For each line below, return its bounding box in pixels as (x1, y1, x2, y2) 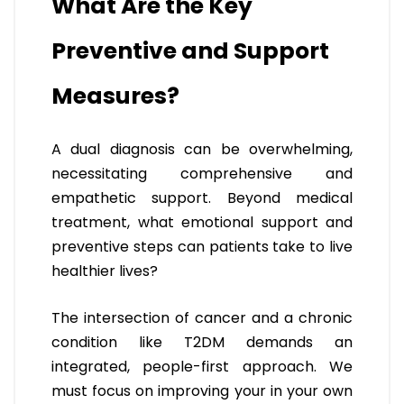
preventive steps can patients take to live (51, 236, 353, 258)
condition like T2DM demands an (51, 332, 353, 353)
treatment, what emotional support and (51, 212, 353, 234)
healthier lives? (51, 261, 158, 282)
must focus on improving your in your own (51, 381, 353, 402)
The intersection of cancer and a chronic (51, 308, 353, 329)
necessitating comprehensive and (51, 163, 353, 185)
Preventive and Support (51, 35, 329, 68)
